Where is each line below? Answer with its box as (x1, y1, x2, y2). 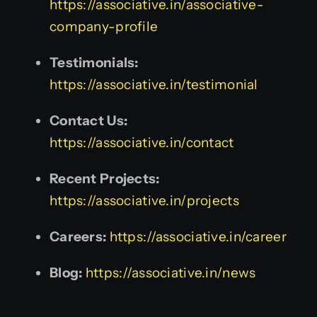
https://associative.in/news (85, 264, 256, 281)
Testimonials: (50, 54, 139, 71)
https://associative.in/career (109, 228, 287, 245)
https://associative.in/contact (50, 134, 234, 151)
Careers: (50, 228, 107, 245)
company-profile (50, 18, 158, 35)
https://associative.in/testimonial (50, 76, 258, 93)
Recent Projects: (50, 170, 160, 187)
